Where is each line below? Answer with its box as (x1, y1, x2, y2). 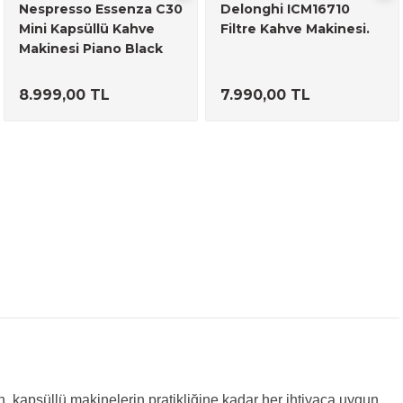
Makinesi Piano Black (19, 40, 163, 57)
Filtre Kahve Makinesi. (220, 21, 370, 37)
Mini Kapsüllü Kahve (19, 21, 155, 37)
